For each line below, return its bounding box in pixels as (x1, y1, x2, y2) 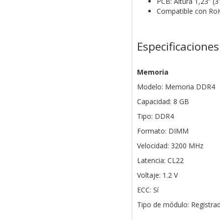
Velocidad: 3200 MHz (137, 141, 203, 151)
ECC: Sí (137, 185, 159, 195)
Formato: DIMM (137, 126, 189, 136)
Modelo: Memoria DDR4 (137, 82, 215, 92)
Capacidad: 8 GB (137, 97, 189, 107)
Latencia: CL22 (137, 156, 184, 165)
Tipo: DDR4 (137, 111, 174, 121)
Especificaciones (137, 39, 219, 55)
